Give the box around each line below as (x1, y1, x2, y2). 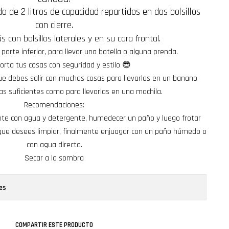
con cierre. (35, 19, 73, 32)
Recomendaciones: (24, 100, 84, 110)
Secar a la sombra (25, 153, 84, 164)
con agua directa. (26, 140, 82, 150)
